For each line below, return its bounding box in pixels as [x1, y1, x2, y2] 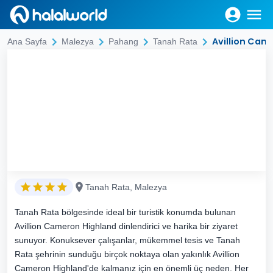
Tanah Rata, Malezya [85, 182, 167, 192]
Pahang [108, 37, 138, 46]
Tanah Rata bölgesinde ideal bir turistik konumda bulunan [15, 207, 236, 217]
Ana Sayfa [7, 37, 47, 46]
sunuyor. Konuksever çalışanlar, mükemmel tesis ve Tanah [15, 235, 240, 245]
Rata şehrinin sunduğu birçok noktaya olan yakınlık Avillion [15, 249, 239, 259]
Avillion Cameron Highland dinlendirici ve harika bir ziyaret [15, 221, 238, 231]
